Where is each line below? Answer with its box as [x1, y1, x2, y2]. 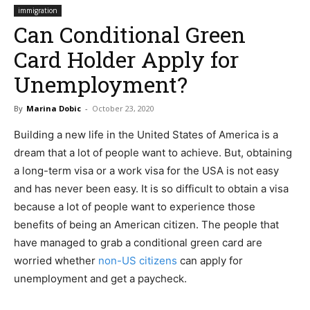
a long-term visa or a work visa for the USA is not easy [14, 164, 279, 178]
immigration [18, 6, 57, 16]
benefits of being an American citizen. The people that [14, 218, 279, 232]
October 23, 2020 [92, 103, 154, 114]
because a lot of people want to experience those [14, 200, 255, 214]
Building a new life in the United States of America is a [14, 128, 278, 142]
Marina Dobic [26, 103, 81, 114]
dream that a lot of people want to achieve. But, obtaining [14, 146, 292, 160]
